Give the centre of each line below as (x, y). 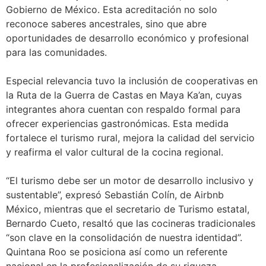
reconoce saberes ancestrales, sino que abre (106, 23)
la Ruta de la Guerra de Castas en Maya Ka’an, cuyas (124, 95)
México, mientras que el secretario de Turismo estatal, (128, 209)
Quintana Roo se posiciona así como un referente (117, 251)
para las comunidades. (56, 52)
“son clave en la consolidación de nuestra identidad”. (124, 237)
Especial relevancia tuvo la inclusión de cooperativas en (132, 80)
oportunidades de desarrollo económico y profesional (127, 38)
